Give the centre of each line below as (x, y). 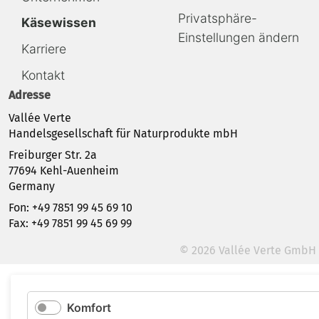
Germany (32, 187)
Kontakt (43, 75)
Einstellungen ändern (239, 38)
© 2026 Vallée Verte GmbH (248, 251)
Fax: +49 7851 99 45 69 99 (70, 224)
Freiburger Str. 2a (53, 155)
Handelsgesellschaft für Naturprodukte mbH (123, 134)
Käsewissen (59, 23)
